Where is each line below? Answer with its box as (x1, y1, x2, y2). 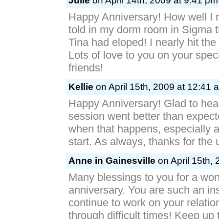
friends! (68, 62, 103, 74)
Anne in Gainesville (68, 155, 155, 166)
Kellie (68, 82, 93, 92)
